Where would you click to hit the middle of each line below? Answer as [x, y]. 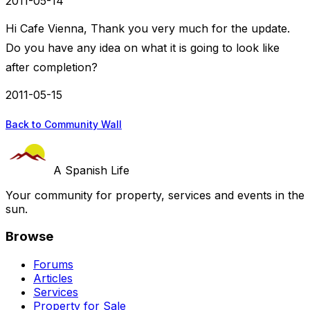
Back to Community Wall [64, 124]
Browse [29, 237]
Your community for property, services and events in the [155, 195]
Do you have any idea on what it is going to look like [143, 48]
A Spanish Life [91, 170]
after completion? [52, 67]
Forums [53, 265]
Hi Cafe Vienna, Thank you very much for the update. [148, 29]
